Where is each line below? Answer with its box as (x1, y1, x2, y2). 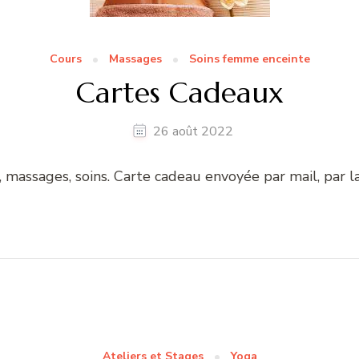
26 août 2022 (152, 122, 233, 140)
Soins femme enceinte (188, 50, 310, 67)
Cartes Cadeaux (75, 75, 284, 111)
